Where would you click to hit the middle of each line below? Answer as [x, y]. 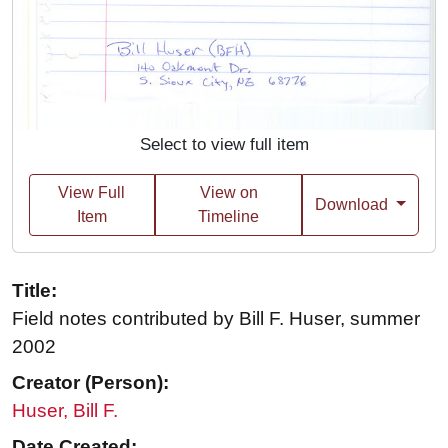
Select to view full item [224, 145]
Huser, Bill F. [65, 411]
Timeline [229, 217]
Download [354, 205]
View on [228, 193]
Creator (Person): [90, 383]
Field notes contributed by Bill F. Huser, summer [216, 319]
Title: [34, 291]
